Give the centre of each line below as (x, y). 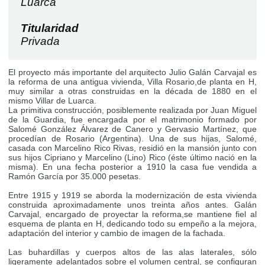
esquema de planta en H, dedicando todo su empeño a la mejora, (132, 224)
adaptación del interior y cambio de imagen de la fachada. (117, 233)
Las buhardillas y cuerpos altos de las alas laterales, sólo (132, 252)
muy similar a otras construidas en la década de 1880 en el (132, 91)
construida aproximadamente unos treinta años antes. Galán (132, 205)
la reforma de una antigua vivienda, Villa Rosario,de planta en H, (132, 82)
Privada (41, 41)
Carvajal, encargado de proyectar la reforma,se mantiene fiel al (132, 214)
